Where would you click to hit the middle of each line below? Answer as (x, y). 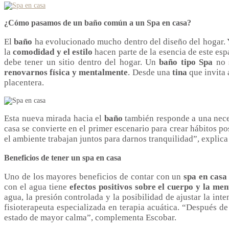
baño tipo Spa (186, 62)
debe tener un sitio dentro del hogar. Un (82, 62)
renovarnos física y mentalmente (66, 73)
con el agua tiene (37, 187)
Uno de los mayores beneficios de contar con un (94, 177)
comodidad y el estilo (53, 52)
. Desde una (150, 73)
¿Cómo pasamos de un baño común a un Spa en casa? (98, 23)
